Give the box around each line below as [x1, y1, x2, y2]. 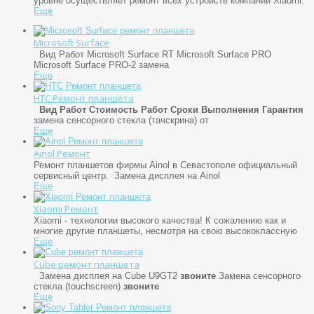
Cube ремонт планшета [34, 257, 139, 271]
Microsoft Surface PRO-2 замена [34, 59, 169, 70]
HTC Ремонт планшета [34, 91, 134, 104]
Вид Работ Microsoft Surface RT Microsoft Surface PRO [34, 48, 271, 60]
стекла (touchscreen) [34, 280, 123, 292]
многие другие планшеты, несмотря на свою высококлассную [34, 225, 297, 236]
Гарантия [262, 104, 303, 115]
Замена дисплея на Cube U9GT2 [34, 270, 180, 281]
